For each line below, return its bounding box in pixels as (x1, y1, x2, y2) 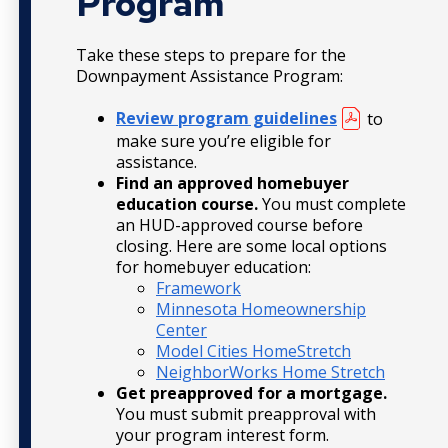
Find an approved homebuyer (116, 171, 349, 194)
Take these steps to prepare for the (76, 43, 346, 66)
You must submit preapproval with (116, 402, 376, 425)
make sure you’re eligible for (116, 129, 331, 152)
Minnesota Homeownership (156, 297, 366, 320)
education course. (116, 192, 262, 215)
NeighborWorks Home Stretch (156, 360, 385, 383)
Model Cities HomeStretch (156, 339, 351, 362)
